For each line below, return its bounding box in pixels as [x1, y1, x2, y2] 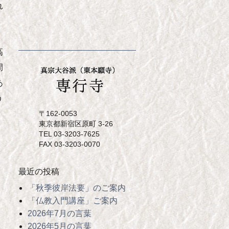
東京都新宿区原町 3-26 [39, 120, 113, 128]
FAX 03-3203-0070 [39, 140, 100, 148]
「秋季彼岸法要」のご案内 [27, 184, 126, 193]
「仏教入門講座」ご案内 [27, 196, 118, 205]
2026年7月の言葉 [27, 209, 91, 218]
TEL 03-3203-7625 [39, 130, 100, 138]
